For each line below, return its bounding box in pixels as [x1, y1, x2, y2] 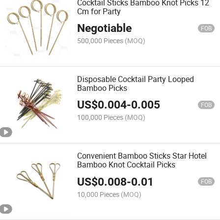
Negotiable [77, 21, 132, 35]
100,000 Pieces [77, 112, 124, 122]
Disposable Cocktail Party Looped [77, 73, 194, 84]
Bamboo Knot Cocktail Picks [77, 159, 176, 170]
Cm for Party [77, 5, 121, 17]
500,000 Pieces [77, 35, 124, 45]
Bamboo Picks [77, 82, 128, 93]
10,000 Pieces [77, 189, 120, 199]
